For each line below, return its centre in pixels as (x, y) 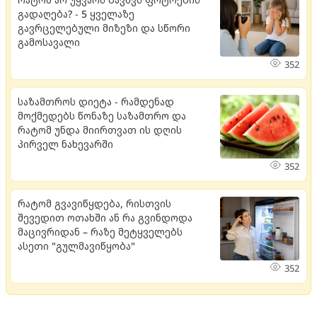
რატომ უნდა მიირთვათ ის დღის (100, 130)
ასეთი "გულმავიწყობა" (76, 246)
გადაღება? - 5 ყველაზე (76, 14)
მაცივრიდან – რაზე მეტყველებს (100, 232)
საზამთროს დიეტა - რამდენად (96, 102)
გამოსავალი (49, 42)
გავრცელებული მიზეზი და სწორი (104, 28)
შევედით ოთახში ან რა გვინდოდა (105, 218)
